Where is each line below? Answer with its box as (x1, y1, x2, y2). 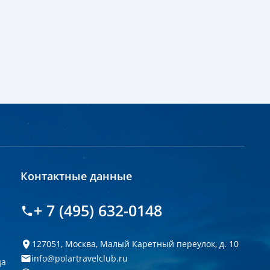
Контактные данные (20, 169, 132, 183)
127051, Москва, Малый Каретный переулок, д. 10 (32, 238, 239, 250)
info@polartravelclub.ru (31, 253, 128, 264)
